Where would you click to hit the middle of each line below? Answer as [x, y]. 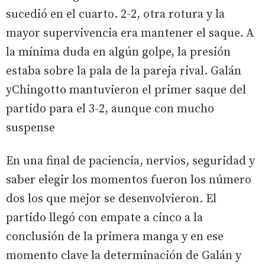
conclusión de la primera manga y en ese [115, 237]
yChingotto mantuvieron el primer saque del [126, 90]
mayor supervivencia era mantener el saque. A [130, 33]
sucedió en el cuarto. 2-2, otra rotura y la [115, 14]
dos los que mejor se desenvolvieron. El [111, 199]
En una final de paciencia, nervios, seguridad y [130, 161]
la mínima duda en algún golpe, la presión [118, 52]
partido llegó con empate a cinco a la [104, 218]
